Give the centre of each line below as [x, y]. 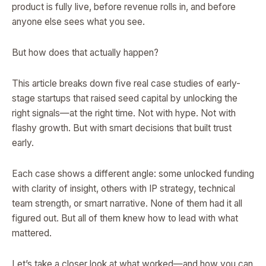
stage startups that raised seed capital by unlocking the [125, 99]
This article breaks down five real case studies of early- [126, 84]
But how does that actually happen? [85, 52]
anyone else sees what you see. [78, 21]
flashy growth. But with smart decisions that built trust [122, 128]
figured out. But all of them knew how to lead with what [125, 218]
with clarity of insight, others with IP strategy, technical [123, 189]
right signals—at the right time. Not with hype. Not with [124, 113]
